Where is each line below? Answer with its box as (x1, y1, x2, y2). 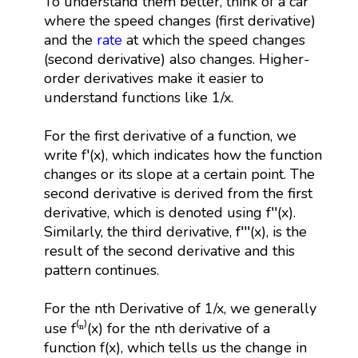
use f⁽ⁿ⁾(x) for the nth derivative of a (43, 318, 270, 338)
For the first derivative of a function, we (43, 125, 296, 145)
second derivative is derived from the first (43, 183, 312, 203)
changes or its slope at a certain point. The (43, 164, 315, 184)
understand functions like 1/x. (43, 87, 233, 107)
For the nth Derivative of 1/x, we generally (43, 298, 316, 318)
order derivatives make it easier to (43, 68, 264, 88)
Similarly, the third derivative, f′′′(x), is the (43, 221, 307, 241)
